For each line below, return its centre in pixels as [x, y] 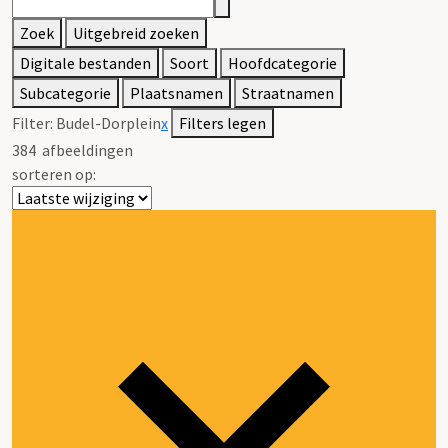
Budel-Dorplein [108, 122]
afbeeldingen [84, 149]
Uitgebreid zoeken [136, 32]
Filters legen [222, 122]
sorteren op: [54, 173]
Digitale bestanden [85, 62]
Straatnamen [288, 92]
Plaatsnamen [176, 92]
